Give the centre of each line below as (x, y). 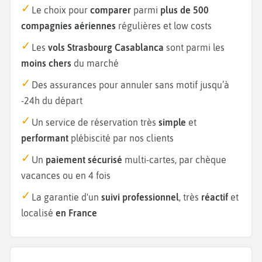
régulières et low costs (164, 25)
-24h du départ (52, 100)
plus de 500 (185, 10)
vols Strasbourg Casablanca (106, 47)
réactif (215, 197)
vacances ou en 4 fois (66, 175)
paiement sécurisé (84, 159)
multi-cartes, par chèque (174, 159)
